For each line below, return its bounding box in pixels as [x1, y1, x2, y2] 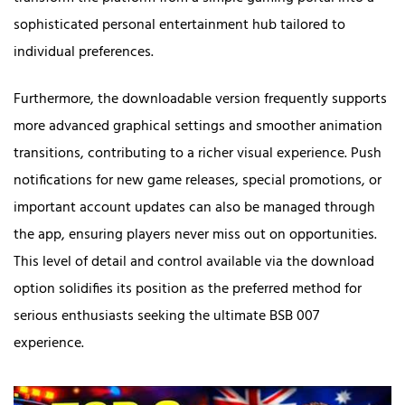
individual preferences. [14, 40, 154, 64]
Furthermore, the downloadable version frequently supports [14, 87, 387, 111]
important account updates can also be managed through [14, 195, 375, 220]
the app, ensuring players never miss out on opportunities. [14, 222, 377, 247]
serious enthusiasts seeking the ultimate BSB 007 [14, 304, 319, 328]
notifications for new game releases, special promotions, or [14, 168, 381, 193]
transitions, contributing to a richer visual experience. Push [14, 141, 381, 165]
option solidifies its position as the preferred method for [14, 277, 362, 301]
